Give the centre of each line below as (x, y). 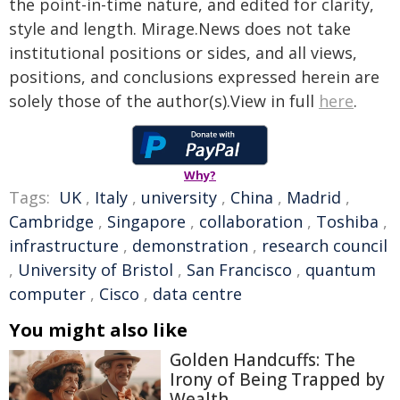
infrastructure (64, 245)
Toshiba (347, 221)
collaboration (251, 221)
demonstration (190, 245)
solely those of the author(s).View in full (164, 100)
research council (325, 245)
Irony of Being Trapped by (277, 379)
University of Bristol (96, 269)
